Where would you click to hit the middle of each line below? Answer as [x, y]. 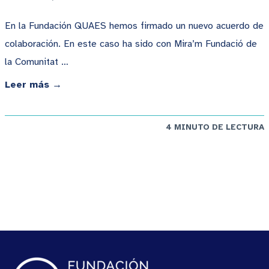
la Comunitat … [37, 62]
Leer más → [33, 85]
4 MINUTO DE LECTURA [215, 127]
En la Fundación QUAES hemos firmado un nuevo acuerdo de [134, 26]
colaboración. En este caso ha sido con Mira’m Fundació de [131, 44]
